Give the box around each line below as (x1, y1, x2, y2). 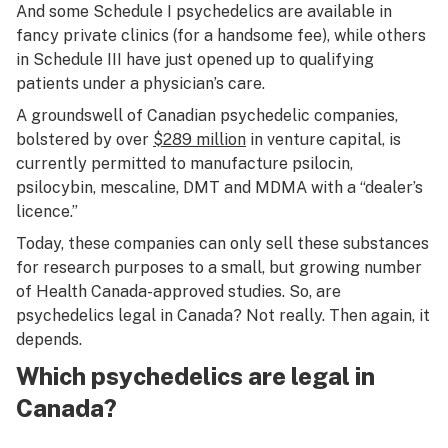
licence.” (16, 202, 78, 221)
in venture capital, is (246, 130, 401, 149)
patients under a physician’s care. (16, 74, 265, 93)
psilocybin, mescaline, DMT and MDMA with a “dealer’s (16, 178, 423, 197)
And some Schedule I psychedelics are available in (16, 2, 392, 21)
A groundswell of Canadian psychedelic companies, (16, 106, 398, 125)
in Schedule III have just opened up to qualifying (16, 50, 374, 69)
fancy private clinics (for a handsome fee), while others (16, 26, 426, 45)
